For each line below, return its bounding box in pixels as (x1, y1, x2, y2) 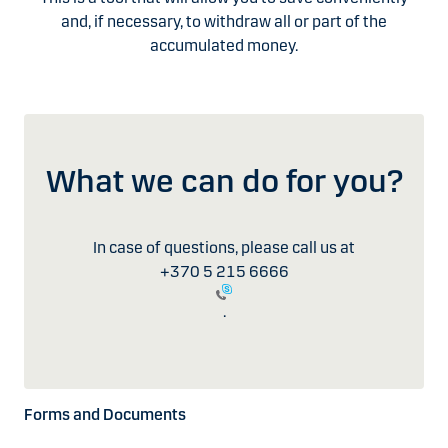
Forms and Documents (24, 405, 186, 425)
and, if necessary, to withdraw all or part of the (61, 12, 387, 31)
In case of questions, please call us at (93, 237, 355, 257)
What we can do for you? (45, 162, 403, 201)
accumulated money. (150, 36, 298, 55)
